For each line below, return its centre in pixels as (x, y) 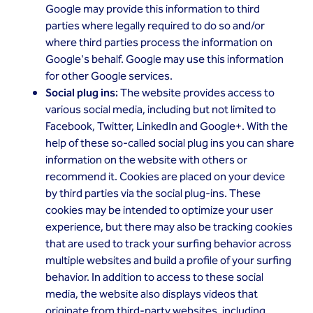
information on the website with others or (146, 160)
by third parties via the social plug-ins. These (153, 194)
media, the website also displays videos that (152, 294)
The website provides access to (196, 93)
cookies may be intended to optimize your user (159, 211)
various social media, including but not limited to (161, 110)
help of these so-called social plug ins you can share (170, 144)
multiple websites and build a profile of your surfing (168, 261)
